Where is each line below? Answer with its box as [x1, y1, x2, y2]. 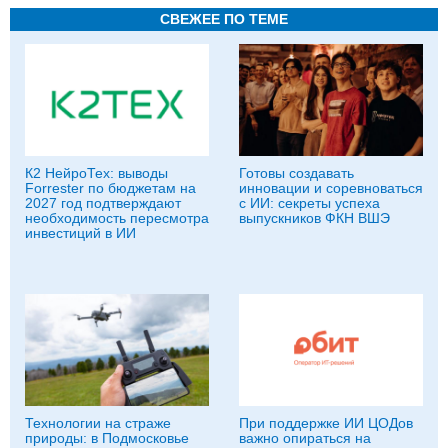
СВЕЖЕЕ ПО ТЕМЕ [160, 11, 288, 28]
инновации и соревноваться [239, 180, 423, 197]
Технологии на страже [25, 415, 171, 432]
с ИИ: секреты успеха [239, 195, 380, 212]
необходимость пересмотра [25, 210, 209, 227]
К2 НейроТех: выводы [25, 165, 168, 182]
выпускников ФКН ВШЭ [239, 210, 390, 227]
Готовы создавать [239, 165, 354, 182]
